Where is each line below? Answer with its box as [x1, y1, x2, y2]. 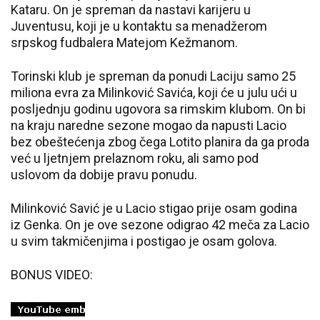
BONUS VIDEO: [11, 267, 93, 282]
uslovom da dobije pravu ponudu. [11, 167, 197, 182]
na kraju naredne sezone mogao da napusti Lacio [11, 118, 286, 133]
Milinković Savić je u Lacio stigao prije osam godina [11, 201, 297, 216]
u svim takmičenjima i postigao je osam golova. [11, 234, 277, 249]
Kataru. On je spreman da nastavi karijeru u [11, 2, 251, 17]
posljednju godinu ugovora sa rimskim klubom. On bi [11, 101, 306, 116]
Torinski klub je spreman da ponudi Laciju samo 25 [11, 69, 296, 84]
